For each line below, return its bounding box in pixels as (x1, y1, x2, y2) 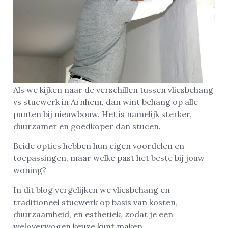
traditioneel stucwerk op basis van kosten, (13, 196, 178, 207)
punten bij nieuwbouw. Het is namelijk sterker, (13, 108, 192, 119)
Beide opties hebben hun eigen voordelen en (13, 140, 184, 151)
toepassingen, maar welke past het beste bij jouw (13, 153, 205, 163)
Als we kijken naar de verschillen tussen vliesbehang (13, 84, 213, 95)
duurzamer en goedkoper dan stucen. (13, 121, 161, 131)
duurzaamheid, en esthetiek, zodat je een (13, 209, 173, 219)
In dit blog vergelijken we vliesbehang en (13, 184, 170, 195)
